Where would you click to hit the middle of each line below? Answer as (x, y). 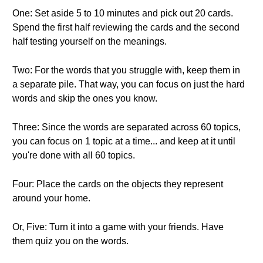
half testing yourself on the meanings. (90, 41)
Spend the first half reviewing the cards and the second (126, 27)
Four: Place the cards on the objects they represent (118, 184)
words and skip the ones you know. (85, 98)
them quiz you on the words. (70, 241)
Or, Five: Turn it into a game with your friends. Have (118, 227)
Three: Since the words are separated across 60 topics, (127, 127)
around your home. (51, 198)
